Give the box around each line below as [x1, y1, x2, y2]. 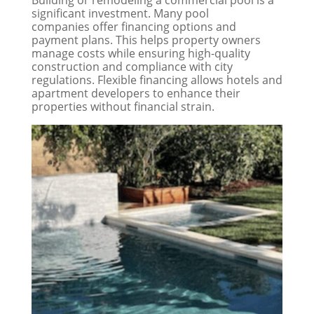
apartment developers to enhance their [31, 86, 240, 102]
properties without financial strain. [31, 99, 214, 115]
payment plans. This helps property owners [31, 32, 261, 48]
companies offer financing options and [31, 19, 236, 35]
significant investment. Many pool [31, 6, 209, 22]
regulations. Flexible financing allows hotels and [31, 72, 282, 88]
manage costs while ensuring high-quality [31, 46, 250, 62]
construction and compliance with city [31, 59, 233, 75]
